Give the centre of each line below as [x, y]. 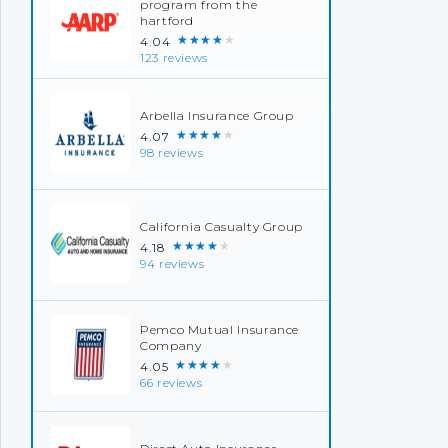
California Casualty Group [221, 226]
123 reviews [174, 58]
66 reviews [171, 383]
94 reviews [172, 264]
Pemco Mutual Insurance [220, 329]
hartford [167, 20]
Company [171, 345]
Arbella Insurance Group [217, 115]
